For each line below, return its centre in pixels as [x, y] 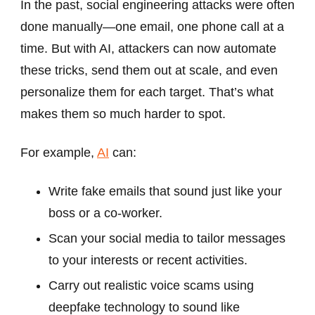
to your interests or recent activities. [148, 261]
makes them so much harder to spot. [123, 114]
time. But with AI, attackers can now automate [148, 49]
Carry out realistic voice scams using [151, 286]
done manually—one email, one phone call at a [152, 27]
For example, [59, 153]
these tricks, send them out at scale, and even [149, 71]
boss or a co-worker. [105, 213]
